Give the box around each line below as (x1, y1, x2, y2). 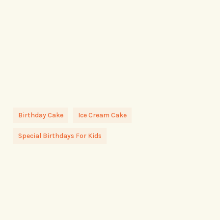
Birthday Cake (18, 110, 63, 119)
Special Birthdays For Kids (18, 131, 102, 140)
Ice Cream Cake (78, 110, 127, 119)
